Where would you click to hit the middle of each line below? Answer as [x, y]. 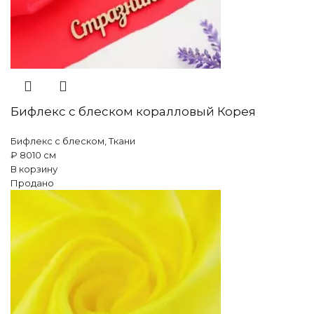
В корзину [34, 169]
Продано [32, 183]
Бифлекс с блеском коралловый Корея [133, 111]
